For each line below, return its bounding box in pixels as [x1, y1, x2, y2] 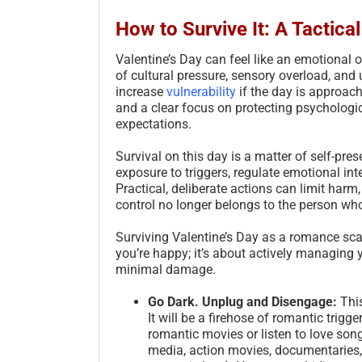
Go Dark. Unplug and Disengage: [148, 293, 337, 309]
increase [116, 83, 166, 99]
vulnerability [166, 83, 236, 99]
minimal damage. [116, 261, 216, 277]
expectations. [116, 116, 192, 132]
